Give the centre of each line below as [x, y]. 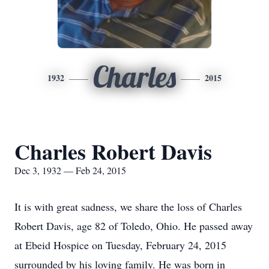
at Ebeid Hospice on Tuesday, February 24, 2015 [120, 245]
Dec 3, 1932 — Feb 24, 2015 [70, 170]
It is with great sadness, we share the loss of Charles [128, 207]
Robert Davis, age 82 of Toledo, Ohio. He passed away [134, 226]
